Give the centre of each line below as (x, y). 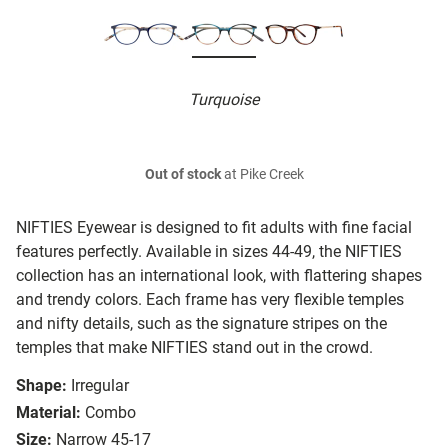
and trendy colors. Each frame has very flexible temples (210, 300)
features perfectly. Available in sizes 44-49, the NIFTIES (209, 252)
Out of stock (182, 175)
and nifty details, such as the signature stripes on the (201, 324)
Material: (48, 413)
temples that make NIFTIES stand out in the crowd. (194, 348)
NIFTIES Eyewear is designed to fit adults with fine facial (214, 228)
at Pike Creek (262, 175)
